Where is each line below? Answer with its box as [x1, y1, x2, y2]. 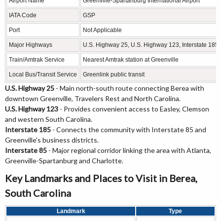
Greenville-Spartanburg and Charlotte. [5, 156, 123, 165]
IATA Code [9, 12, 37, 19]
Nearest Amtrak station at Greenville [83, 56, 179, 64]
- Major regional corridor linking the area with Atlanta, [47, 146, 211, 155]
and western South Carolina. [5, 115, 92, 124]
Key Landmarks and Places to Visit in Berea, [5, 172, 197, 184]
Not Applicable [83, 27, 122, 34]
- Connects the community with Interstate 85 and [51, 125, 206, 134]
